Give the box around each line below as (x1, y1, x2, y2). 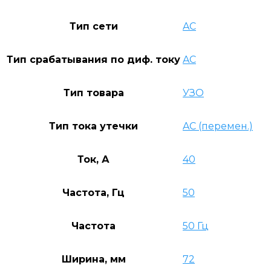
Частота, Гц (62, 186, 125, 198)
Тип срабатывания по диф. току (7, 53, 180, 65)
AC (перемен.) (183, 120, 253, 132)
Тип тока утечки (49, 120, 138, 132)
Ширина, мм (61, 253, 126, 265)
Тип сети (69, 20, 118, 32)
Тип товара (63, 87, 124, 99)
